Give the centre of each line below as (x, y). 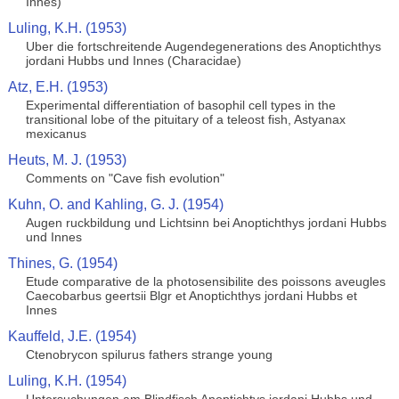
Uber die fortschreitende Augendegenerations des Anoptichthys (203, 46)
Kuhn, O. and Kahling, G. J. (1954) (115, 204)
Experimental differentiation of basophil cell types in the (180, 105)
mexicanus (56, 134)
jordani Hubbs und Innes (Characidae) (133, 61)
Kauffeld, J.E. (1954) (72, 336)
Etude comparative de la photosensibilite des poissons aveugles (205, 281)
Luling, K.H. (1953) (67, 28)
